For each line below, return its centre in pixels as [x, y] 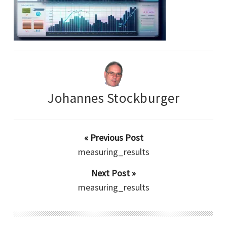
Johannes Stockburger [113, 98]
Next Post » [113, 173]
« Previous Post [113, 138]
